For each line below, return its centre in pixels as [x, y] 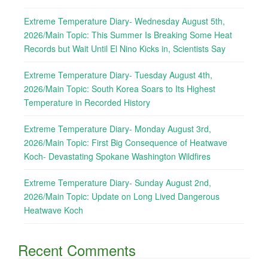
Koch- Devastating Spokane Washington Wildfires [117, 156]
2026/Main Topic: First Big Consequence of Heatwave [126, 143]
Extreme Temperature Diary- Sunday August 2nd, [118, 183]
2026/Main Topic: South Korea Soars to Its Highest [120, 89]
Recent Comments [77, 250]
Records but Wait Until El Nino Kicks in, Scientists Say [125, 49]
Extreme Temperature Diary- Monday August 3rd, [118, 129]
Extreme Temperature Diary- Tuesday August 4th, [118, 75]
